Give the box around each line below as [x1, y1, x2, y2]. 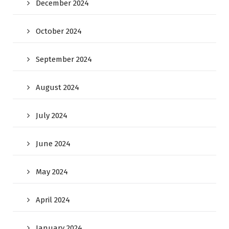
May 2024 [36, 167, 68, 176]
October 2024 [36, 27, 82, 36]
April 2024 [36, 195, 70, 204]
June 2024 [36, 139, 71, 148]
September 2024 [36, 55, 92, 64]
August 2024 [36, 83, 79, 92]
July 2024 [36, 111, 67, 120]
